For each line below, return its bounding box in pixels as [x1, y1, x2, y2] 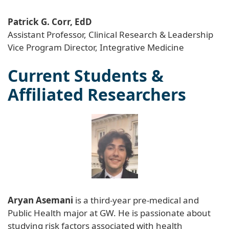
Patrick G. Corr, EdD [8, 15, 92, 28]
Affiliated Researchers [8, 83, 186, 105]
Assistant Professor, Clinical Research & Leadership [8, 28, 213, 40]
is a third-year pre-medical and [73, 194, 199, 206]
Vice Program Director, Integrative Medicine [8, 41, 184, 53]
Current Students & [8, 64, 164, 86]
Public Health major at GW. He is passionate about [8, 207, 211, 219]
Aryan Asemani [8, 194, 73, 206]
